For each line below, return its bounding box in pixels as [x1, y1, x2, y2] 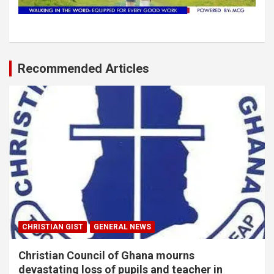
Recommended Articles [18, 61, 149, 76]
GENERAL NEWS [94, 222, 151, 231]
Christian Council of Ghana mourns [18, 248, 194, 262]
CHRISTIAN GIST [22, 222, 83, 231]
